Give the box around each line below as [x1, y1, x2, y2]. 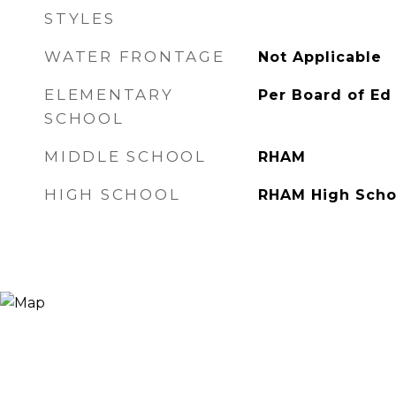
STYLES [44, 10, 116, 27]
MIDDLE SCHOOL [44, 148, 207, 165]
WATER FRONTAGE [44, 48, 225, 65]
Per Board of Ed [257, 87, 392, 103]
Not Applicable [257, 49, 382, 65]
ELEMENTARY [44, 86, 174, 103]
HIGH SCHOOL [44, 186, 181, 203]
